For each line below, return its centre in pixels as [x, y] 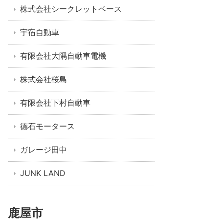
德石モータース [47, 126]
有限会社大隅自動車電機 [63, 56]
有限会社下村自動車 [55, 103]
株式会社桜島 [44, 79]
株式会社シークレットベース [71, 9]
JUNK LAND [43, 173]
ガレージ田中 [44, 150]
